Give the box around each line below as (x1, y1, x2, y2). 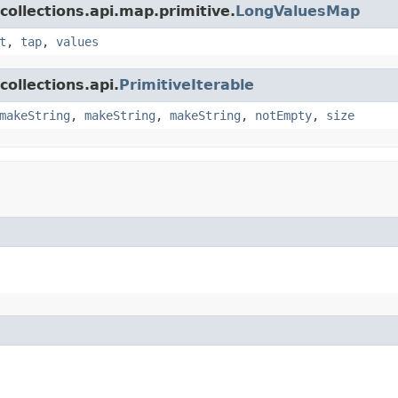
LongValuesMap (235, 3, 360, 20)
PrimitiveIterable (119, 76, 254, 93)
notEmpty (255, 108, 312, 123)
